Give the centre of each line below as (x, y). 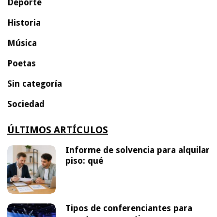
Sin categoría (35, 83)
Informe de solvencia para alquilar (138, 150)
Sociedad (26, 104)
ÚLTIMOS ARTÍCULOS (58, 130)
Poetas (22, 63)
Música (22, 43)
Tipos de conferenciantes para (129, 208)
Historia (24, 22)
